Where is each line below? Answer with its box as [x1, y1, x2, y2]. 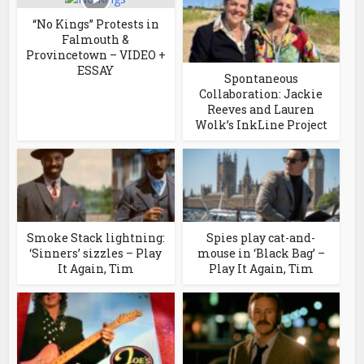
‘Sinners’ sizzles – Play [29, 245, 162, 261]
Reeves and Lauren [207, 101, 315, 117]
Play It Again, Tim [208, 260, 314, 276]
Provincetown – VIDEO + [25, 46, 166, 63]
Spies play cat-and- [206, 229, 316, 245]
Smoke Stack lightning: [26, 229, 165, 245]
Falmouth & [62, 31, 130, 47]
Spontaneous [223, 70, 298, 86]
